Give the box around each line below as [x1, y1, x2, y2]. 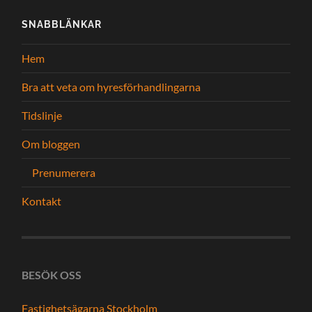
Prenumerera [32, 165, 96, 179]
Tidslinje [22, 108, 63, 122]
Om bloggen [22, 136, 81, 150]
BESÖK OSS [22, 267, 82, 281]
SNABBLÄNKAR [22, 17, 102, 30]
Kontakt [22, 194, 62, 208]
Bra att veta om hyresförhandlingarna [22, 79, 201, 93]
